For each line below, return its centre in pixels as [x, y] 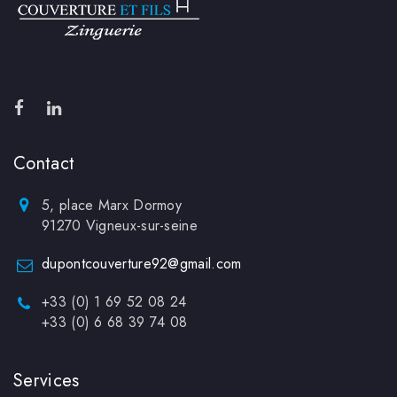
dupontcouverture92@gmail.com [142, 264]
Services [47, 381]
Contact [44, 164]
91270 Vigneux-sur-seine [120, 226]
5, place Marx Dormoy [112, 206]
